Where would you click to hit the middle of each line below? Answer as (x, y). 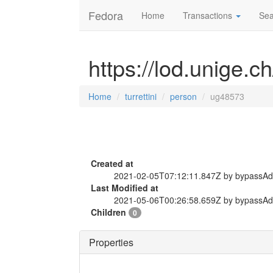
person (183, 96)
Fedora (106, 15)
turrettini (141, 96)
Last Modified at (125, 188)
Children (110, 212)
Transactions (209, 15)
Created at (112, 163)
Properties (111, 242)
